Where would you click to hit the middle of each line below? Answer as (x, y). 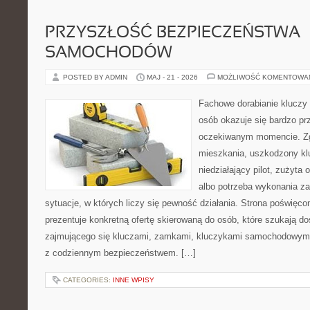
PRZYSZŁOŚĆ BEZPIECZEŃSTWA (173, 33)
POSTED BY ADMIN (96, 77)
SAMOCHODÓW (109, 53)
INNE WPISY (134, 280)
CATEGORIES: (88, 280)
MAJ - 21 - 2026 (172, 77)
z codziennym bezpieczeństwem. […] (120, 253)
